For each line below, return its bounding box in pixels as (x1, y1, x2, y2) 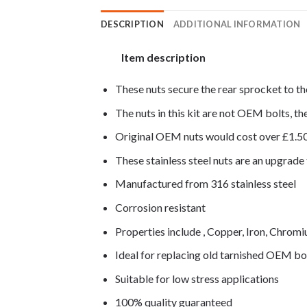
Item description (121, 51, 206, 64)
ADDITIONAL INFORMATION (173, 19, 301, 30)
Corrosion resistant (114, 201, 206, 214)
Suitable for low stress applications (114, 271, 279, 285)
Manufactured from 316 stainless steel (114, 177, 296, 191)
